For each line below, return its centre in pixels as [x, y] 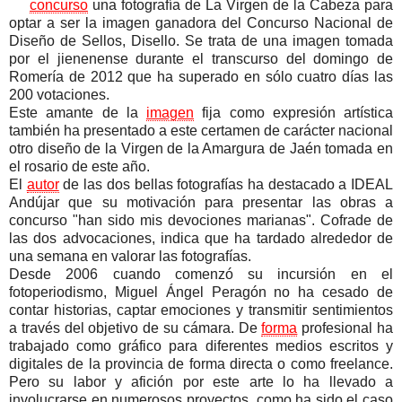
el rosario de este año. [79, 166]
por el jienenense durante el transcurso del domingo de [201, 58]
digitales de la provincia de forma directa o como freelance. [201, 363]
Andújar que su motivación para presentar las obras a [201, 202]
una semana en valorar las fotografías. [130, 256]
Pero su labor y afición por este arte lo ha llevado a [201, 381]
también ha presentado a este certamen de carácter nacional [201, 130]
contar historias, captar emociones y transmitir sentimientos [201, 310]
